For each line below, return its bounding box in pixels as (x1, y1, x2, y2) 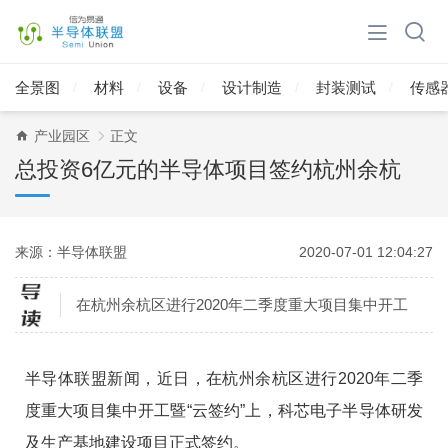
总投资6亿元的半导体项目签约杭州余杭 (15, 156, 401, 182)
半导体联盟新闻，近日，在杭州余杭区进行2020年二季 (25, 369, 423, 387)
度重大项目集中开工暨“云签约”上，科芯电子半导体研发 (25, 401, 423, 419)
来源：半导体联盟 (15, 243, 127, 260)
